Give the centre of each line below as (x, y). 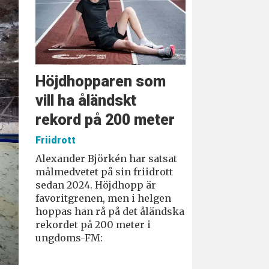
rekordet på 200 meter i (93, 224)
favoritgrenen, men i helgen (104, 198)
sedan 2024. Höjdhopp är (96, 185)
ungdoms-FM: (69, 237)
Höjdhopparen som (101, 81)
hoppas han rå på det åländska (110, 211)
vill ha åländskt (86, 100)
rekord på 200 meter (105, 119)
